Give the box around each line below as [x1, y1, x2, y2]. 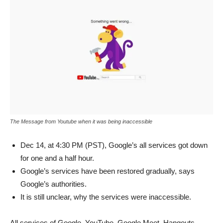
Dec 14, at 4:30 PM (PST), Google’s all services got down [20, 141, 208, 150]
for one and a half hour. [20, 154, 94, 163]
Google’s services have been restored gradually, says [20, 167, 195, 176]
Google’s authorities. [20, 180, 89, 189]
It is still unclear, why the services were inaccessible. [20, 193, 191, 202]
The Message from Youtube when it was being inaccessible [10, 118, 152, 125]
